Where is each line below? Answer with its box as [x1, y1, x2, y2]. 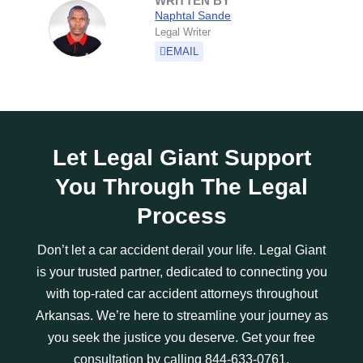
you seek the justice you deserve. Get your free [48, 330, 315, 344]
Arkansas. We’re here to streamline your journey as [35, 308, 328, 322]
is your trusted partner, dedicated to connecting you [36, 264, 327, 279]
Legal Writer [155, 25, 211, 38]
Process [136, 203, 227, 228]
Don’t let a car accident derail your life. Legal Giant [37, 242, 326, 257]
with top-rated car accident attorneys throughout [45, 286, 318, 301]
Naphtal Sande [155, 8, 232, 22]
